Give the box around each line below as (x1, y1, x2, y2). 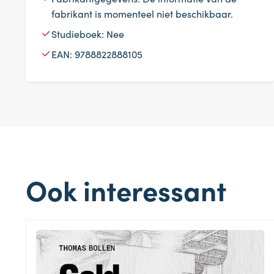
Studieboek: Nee (51, 26, 124, 40)
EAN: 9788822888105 (51, 46, 143, 61)
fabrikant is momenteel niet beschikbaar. (51, 6, 233, 20)
